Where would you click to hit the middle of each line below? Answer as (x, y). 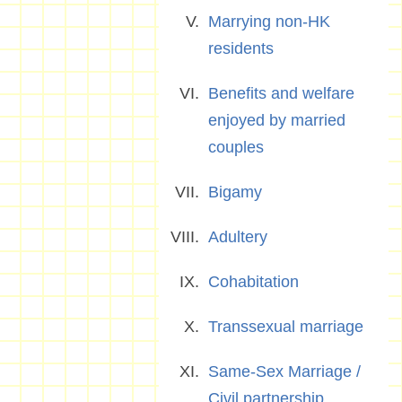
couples (236, 147)
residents (241, 48)
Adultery (238, 237)
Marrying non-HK (269, 22)
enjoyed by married (277, 120)
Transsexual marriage (286, 327)
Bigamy (235, 192)
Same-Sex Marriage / (284, 371)
